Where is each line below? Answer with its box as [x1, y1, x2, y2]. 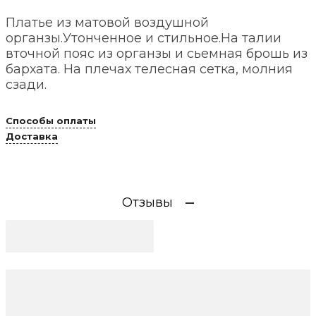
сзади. [6, 77, 47, 92]
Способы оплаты [6, 114, 96, 126]
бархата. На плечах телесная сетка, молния [6, 61, 293, 77]
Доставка [6, 130, 58, 142]
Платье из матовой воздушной [6, 15, 209, 30]
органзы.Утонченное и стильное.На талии [6, 30, 281, 46]
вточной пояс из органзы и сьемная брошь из [6, 46, 308, 61]
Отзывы [122, 195, 173, 211]
